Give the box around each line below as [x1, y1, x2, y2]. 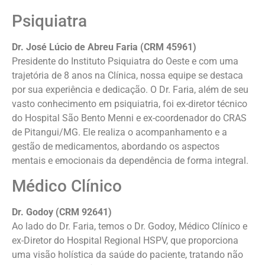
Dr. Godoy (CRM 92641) [12, 206, 112, 218]
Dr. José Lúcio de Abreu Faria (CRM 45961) [12, 41, 196, 53]
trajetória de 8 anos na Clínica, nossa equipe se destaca [12, 69, 243, 81]
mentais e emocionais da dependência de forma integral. [12, 154, 248, 166]
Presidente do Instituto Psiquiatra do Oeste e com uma [12, 55, 238, 67]
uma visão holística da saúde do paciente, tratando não [12, 249, 243, 261]
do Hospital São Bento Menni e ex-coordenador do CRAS [12, 112, 247, 124]
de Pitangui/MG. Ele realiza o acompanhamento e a [12, 126, 227, 138]
